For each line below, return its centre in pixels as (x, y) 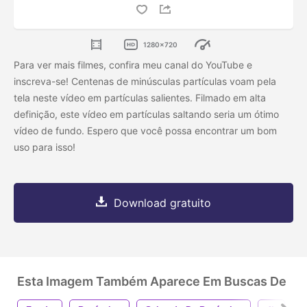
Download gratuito (162, 203)
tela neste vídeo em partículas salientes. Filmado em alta (140, 98)
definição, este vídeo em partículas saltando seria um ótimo (146, 114)
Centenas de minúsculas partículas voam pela (174, 82)
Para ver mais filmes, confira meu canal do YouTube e (133, 65)
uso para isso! (46, 147)
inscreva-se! (42, 82)
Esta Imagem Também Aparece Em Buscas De (152, 282)
